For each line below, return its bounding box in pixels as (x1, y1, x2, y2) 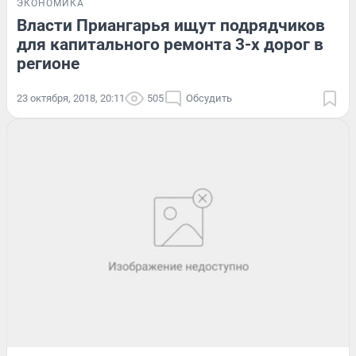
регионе (17, 54, 79, 74)
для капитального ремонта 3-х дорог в (17, 35, 323, 55)
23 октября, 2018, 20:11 (17, 92, 125, 105)
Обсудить (186, 92, 232, 105)
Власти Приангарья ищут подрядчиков (17, 16, 325, 36)
